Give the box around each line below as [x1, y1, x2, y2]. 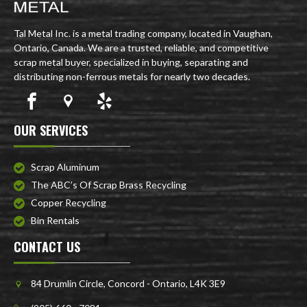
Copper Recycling [31, 197, 106, 208]
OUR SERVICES [14, 121, 88, 139]
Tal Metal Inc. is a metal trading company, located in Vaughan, [14, 27, 273, 39]
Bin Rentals [31, 214, 79, 226]
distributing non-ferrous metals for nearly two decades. [14, 71, 250, 82]
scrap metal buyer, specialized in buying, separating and [14, 56, 248, 68]
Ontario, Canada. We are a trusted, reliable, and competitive [14, 42, 269, 53]
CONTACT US [14, 238, 80, 256]
